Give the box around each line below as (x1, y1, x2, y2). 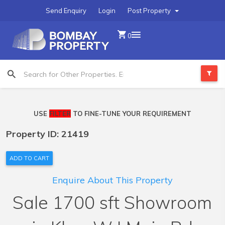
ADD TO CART (10, 155, 49, 162)
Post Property (128, 7, 172, 15)
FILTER (49, 109, 71, 118)
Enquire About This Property (52, 174, 173, 186)
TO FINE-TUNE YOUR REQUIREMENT (70, 109, 191, 118)
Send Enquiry (46, 7, 86, 15)
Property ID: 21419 (6, 128, 89, 140)
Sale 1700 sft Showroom (13, 191, 212, 213)
